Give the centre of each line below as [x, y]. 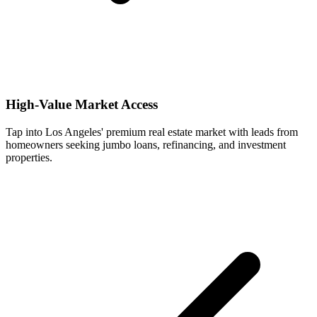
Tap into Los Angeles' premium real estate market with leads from [152, 132]
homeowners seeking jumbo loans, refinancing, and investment [146, 144]
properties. [29, 157]
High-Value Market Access [82, 104]
